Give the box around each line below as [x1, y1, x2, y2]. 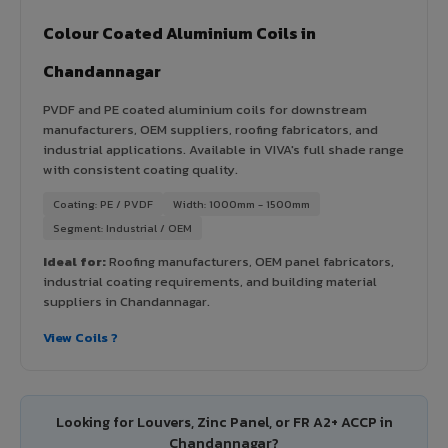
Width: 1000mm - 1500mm [173, 195, 310, 212]
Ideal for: [43, 251, 106, 271]
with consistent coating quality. [43, 159, 238, 179]
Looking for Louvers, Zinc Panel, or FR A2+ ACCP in [55, 411, 393, 433]
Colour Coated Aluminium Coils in [43, 20, 316, 45]
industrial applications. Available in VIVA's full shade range [43, 139, 404, 159]
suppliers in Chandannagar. [43, 291, 210, 311]
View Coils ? [43, 327, 118, 347]
